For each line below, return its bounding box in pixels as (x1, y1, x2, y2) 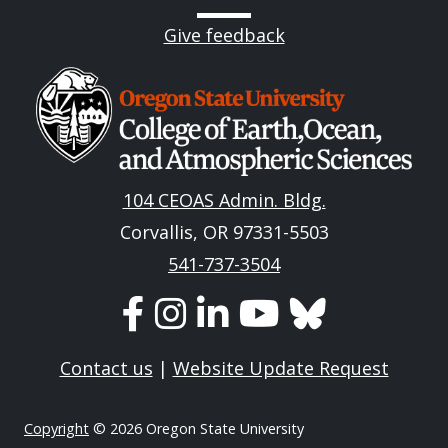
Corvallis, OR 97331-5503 (119, 220, 329, 245)
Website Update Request (172, 356, 389, 381)
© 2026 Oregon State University (89, 419, 304, 439)
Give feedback (163, 23, 285, 47)
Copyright (24, 419, 89, 439)
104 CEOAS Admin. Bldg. (122, 188, 326, 213)
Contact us (59, 356, 153, 381)
